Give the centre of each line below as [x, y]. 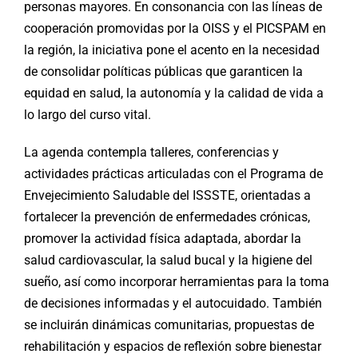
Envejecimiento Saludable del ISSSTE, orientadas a [167, 196]
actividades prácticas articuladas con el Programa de [173, 174]
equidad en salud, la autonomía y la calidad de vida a [174, 93]
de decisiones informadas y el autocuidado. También [173, 304]
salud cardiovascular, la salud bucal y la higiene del [168, 261]
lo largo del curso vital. [88, 115]
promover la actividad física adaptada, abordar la [163, 239]
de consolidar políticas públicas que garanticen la [163, 72]
